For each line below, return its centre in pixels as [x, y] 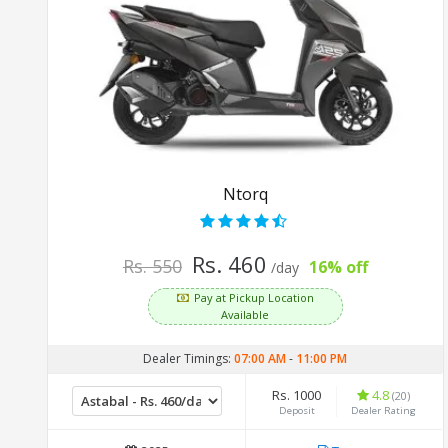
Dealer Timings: [189, 358]
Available [245, 314]
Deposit [296, 410]
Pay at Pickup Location [253, 297]
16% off [338, 266]
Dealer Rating [383, 410]
